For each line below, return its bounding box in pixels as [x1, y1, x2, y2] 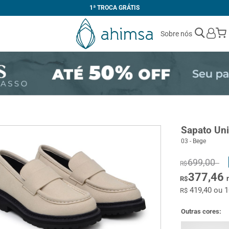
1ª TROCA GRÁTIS [89, 4, 140, 11]
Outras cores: [181, 208, 222, 215]
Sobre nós [161, 30, 192, 38]
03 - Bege [181, 138, 207, 145]
